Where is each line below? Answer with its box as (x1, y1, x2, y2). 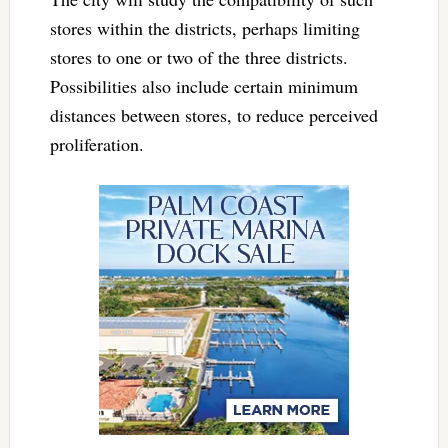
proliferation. (49, 131, 150, 156)
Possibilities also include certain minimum (49, 73, 358, 98)
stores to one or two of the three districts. (49, 44, 348, 69)
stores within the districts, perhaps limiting (49, 15, 360, 40)
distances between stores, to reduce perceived (49, 102, 378, 127)
